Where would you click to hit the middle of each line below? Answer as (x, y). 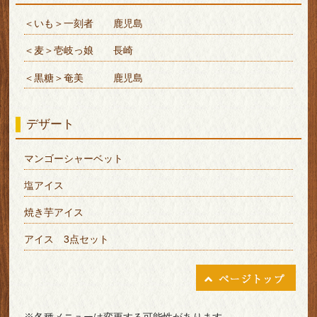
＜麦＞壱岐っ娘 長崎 (78, 51)
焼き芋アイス (53, 213)
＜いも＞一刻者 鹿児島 (83, 24)
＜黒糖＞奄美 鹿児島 (83, 77)
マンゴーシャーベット (73, 158)
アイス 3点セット (66, 240)
